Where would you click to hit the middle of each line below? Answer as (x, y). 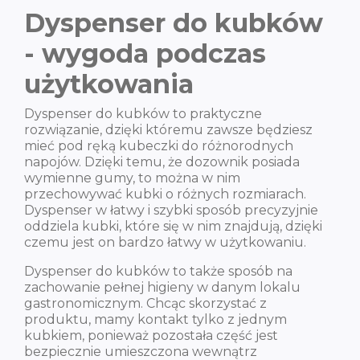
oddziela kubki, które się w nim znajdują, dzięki (173, 226)
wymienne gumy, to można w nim (132, 178)
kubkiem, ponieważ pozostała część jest (151, 335)
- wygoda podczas (145, 53)
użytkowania (109, 84)
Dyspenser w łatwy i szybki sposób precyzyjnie (171, 210)
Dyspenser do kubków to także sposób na (158, 271)
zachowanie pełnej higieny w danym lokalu (162, 287)
